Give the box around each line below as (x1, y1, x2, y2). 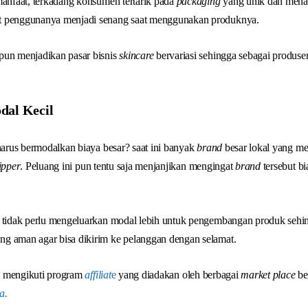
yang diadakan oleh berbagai (118, 269, 241, 280)
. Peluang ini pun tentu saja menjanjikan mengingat (20, 160, 236, 172)
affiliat (85, 269, 111, 280)
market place (241, 269, 296, 280)
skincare (119, 49, 154, 61)
